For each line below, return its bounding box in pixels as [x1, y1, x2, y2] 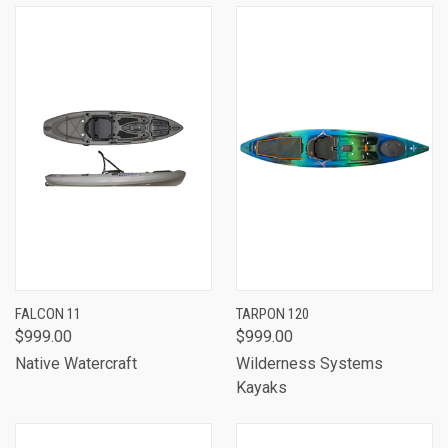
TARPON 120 [236, 305, 309, 323]
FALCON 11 [15, 305, 81, 323]
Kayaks [236, 378, 287, 397]
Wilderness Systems [236, 354, 383, 373]
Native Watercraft [15, 354, 137, 373]
